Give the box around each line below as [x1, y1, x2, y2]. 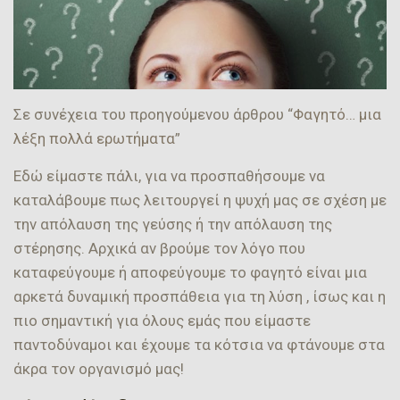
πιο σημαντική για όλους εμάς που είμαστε [13, 311, 311, 329]
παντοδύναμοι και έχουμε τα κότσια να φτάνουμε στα [13, 335, 385, 354]
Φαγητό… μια [293, 104, 381, 123]
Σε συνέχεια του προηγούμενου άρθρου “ [13, 104, 293, 123]
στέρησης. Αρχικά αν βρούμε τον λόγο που [13, 238, 305, 257]
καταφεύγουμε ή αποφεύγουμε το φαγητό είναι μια [13, 262, 367, 281]
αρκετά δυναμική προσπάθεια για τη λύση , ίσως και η [13, 287, 386, 305]
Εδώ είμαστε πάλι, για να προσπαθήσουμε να [13, 166, 325, 185]
